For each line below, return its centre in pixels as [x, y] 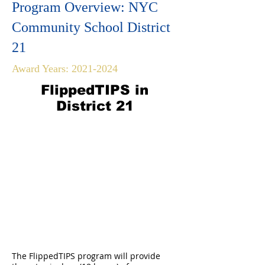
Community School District [91, 27]
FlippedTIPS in [95, 90]
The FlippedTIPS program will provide [86, 256]
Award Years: [42, 69]
